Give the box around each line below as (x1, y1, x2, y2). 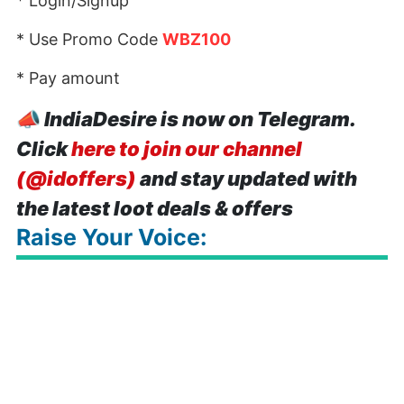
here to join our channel (71, 137, 302, 161)
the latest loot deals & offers (16, 197, 293, 220)
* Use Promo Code (16, 30, 162, 49)
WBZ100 (162, 30, 238, 49)
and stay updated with (136, 167, 357, 190)
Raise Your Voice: (16, 224, 207, 251)
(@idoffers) (16, 167, 136, 190)
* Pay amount (16, 69, 120, 87)
